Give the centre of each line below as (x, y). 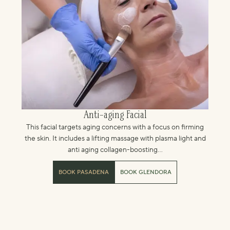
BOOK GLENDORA (146, 172)
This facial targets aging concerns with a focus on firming (115, 127)
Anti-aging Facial (115, 116)
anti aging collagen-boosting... (115, 150)
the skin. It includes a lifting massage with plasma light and (115, 139)
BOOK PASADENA (84, 172)
